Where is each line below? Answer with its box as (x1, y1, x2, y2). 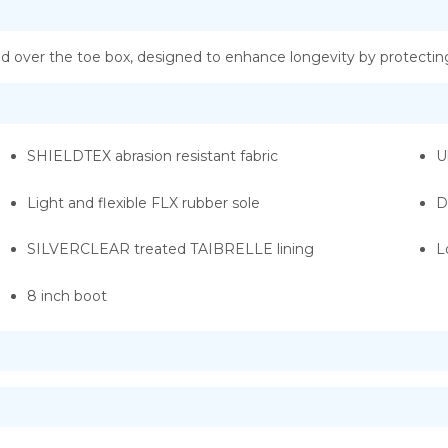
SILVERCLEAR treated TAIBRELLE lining (26, 240, 314, 258)
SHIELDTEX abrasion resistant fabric (26, 147, 278, 165)
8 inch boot (26, 286, 107, 305)
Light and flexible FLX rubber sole (26, 193, 260, 212)
